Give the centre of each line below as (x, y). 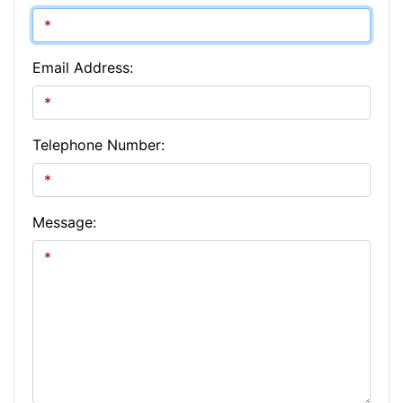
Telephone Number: (99, 145)
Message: (64, 223)
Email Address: (83, 68)
